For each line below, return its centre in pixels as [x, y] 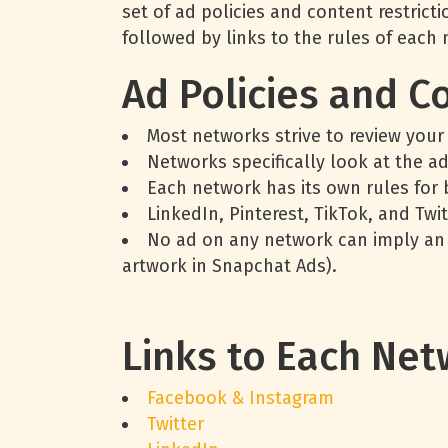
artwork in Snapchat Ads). [229, 266]
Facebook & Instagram [240, 398]
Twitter [175, 424]
